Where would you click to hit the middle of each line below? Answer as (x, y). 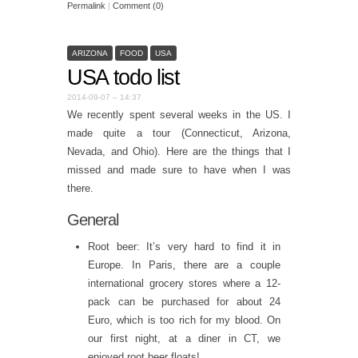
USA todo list (123, 77)
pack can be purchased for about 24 (184, 301)
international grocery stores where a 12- (184, 283)
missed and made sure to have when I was (179, 170)
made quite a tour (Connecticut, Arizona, (179, 133)
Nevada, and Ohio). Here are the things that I (179, 152)
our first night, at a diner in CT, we (184, 338)
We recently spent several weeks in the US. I (179, 115)
